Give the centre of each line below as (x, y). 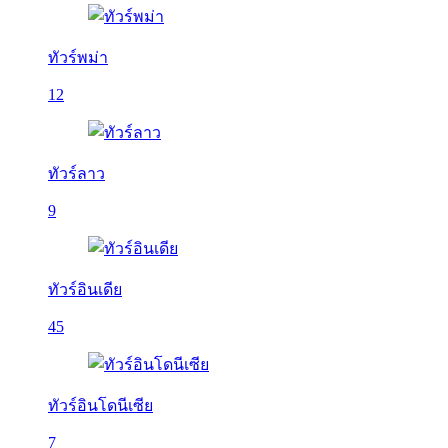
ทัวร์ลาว (76, 173)
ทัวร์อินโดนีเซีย (100, 405)
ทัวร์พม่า (78, 57)
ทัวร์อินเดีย (85, 289)
